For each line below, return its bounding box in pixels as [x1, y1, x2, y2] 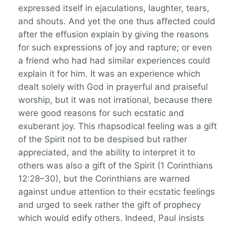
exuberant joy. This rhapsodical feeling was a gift [18, 121, 217, 132]
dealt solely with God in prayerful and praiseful [18, 82, 208, 92]
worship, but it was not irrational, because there [18, 95, 212, 105]
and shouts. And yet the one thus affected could [18, 16, 215, 27]
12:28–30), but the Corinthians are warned [18, 174, 190, 184]
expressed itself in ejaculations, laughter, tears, [18, 3, 209, 14]
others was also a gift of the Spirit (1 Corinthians [18, 160, 213, 171]
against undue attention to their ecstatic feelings [18, 187, 215, 197]
